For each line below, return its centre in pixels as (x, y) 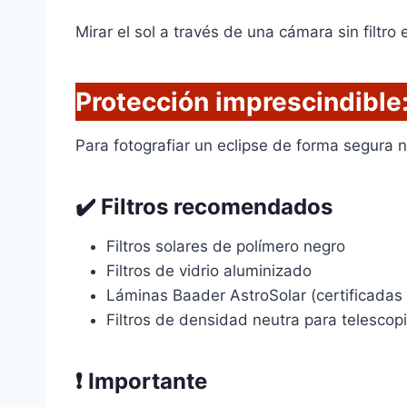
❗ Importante (141, 382)
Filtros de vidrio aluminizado (209, 271)
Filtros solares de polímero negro (226, 247)
